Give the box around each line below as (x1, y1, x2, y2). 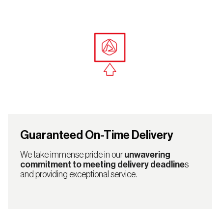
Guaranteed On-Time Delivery (20, 129, 173, 141)
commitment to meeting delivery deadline (20, 160, 185, 169)
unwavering (124, 150, 170, 160)
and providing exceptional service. (20, 170, 137, 179)
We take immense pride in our (20, 150, 124, 160)
